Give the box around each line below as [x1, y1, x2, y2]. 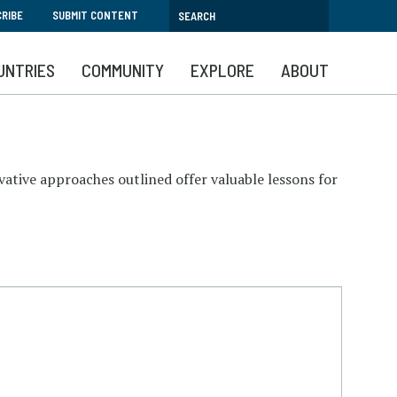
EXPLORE [191, 59, 254, 81]
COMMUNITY [82, 59, 164, 81]
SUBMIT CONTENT [52, 8, 138, 22]
